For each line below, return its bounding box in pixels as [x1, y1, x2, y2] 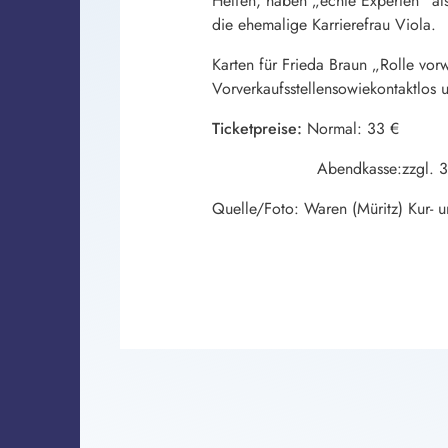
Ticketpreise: [212, 116, 302, 140]
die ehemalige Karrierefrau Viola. [212, 12, 436, 36]
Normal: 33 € [302, 116, 399, 140]
